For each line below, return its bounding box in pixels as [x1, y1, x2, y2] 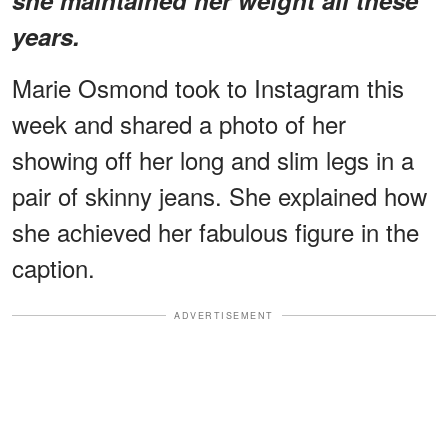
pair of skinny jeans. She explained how [12, 177, 427, 213]
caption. [12, 249, 95, 285]
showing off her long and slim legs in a [12, 141, 414, 177]
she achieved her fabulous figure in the [12, 213, 419, 249]
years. [12, 18, 80, 53]
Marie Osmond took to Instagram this [12, 69, 404, 105]
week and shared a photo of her [12, 105, 346, 141]
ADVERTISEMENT [174, 308, 274, 322]
